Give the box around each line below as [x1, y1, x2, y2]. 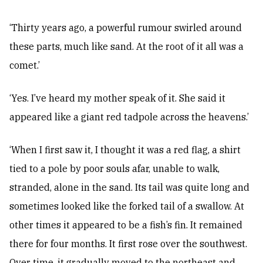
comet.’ [9, 59, 40, 72]
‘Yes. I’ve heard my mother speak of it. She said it [9, 92, 225, 104]
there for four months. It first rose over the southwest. [9, 238, 247, 250]
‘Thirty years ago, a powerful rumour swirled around [9, 22, 242, 34]
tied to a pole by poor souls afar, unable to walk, [9, 163, 220, 175]
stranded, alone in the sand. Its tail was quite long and [9, 181, 249, 194]
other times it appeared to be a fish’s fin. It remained [9, 219, 242, 231]
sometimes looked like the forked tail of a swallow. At [9, 200, 244, 213]
